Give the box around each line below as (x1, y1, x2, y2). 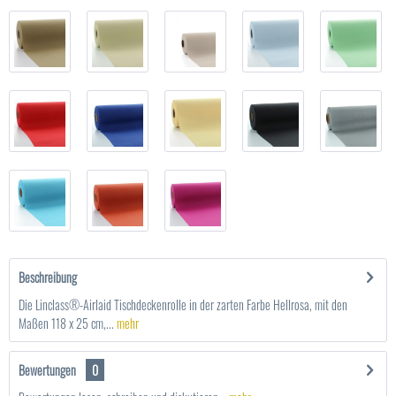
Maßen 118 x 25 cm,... (19, 314, 114, 332)
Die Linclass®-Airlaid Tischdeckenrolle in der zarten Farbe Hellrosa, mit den (19, 295, 347, 314)
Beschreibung (19, 268, 77, 286)
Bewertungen (19, 361, 76, 379)
